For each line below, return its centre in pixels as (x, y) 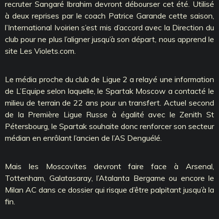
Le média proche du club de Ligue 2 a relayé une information (109, 79)
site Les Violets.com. (40, 51)
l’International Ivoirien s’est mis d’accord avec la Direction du (109, 27)
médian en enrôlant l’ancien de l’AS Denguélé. (83, 138)
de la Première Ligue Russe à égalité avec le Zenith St (109, 114)
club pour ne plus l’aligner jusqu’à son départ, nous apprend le (109, 39)
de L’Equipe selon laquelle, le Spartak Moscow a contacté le (109, 91)
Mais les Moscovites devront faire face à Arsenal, (109, 166)
